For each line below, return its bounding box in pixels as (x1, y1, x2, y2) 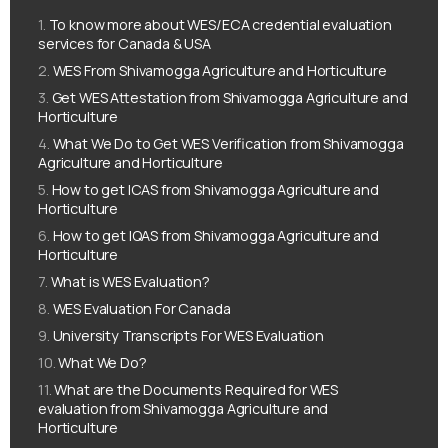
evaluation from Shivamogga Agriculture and (38, 399, 329, 419)
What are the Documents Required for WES (54, 380, 339, 400)
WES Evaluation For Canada (52, 299, 231, 319)
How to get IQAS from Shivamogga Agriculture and (52, 226, 380, 246)
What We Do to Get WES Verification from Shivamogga (52, 134, 404, 154)
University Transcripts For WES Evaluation (52, 326, 324, 346)
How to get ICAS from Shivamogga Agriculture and (51, 180, 380, 200)
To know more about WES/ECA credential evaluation (48, 15, 392, 35)
